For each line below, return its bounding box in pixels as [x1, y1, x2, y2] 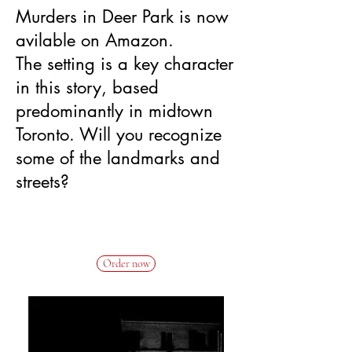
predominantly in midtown [16, 99, 213, 122]
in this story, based [16, 75, 159, 98]
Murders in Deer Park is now [16, 5, 229, 27]
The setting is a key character [16, 52, 233, 75]
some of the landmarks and [16, 146, 220, 169]
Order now [102, 256, 150, 270]
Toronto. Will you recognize [16, 123, 222, 145]
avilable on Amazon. [16, 28, 179, 51]
